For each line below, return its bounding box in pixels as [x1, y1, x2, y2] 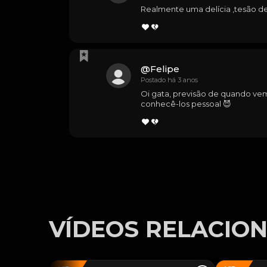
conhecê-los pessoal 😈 [141, 99, 231, 108]
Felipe [150, 63, 179, 74]
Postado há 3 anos [141, 76, 198, 84]
